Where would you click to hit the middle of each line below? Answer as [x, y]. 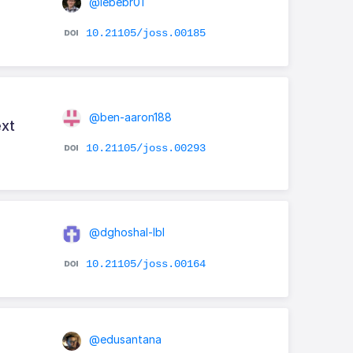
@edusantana [123, 340]
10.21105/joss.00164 [145, 264]
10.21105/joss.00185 [145, 33]
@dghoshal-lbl [125, 232]
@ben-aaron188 [128, 117]
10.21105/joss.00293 [145, 148]
